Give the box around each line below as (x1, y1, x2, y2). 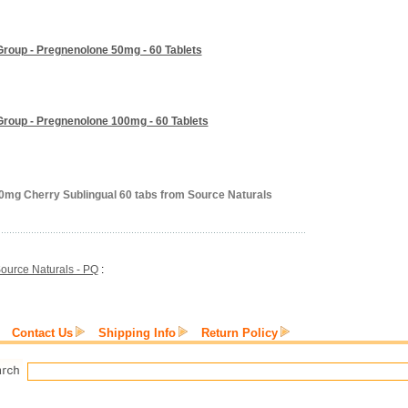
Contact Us (12, 326, 73, 340)
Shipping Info (98, 326, 176, 340)
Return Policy (201, 326, 278, 340)
